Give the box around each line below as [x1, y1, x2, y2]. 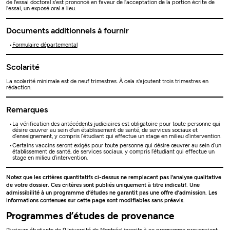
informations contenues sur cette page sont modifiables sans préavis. [6, 197, 185, 204]
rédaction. [6, 84, 32, 91]
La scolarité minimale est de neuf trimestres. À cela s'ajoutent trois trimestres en [6, 78, 209, 85]
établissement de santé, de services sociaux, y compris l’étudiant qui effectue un [12, 148, 215, 155]
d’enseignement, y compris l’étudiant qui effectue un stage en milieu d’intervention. [12, 132, 221, 140]
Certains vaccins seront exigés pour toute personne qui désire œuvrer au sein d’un [12, 142, 221, 149]
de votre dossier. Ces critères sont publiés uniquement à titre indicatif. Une [6, 182, 200, 189]
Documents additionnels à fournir [6, 25, 129, 35]
